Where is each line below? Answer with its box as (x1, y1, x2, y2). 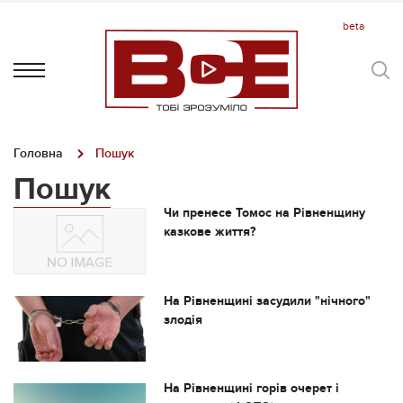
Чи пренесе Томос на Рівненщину (163, 205, 365, 220)
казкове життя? (163, 224, 255, 239)
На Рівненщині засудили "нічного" (163, 292, 371, 309)
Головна (13, 146, 63, 161)
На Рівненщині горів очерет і (163, 381, 339, 397)
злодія (163, 311, 202, 327)
